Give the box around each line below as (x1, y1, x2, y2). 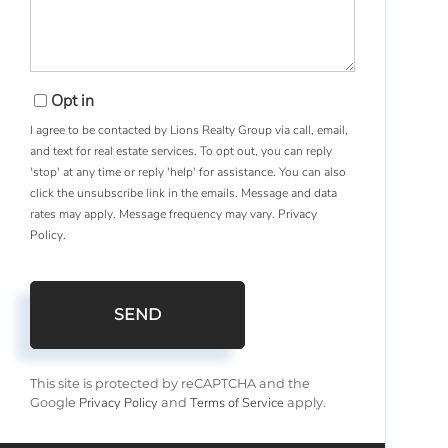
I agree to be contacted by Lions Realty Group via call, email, (30, 121, 349, 138)
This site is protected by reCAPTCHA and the (30, 375, 311, 391)
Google (30, 394, 80, 410)
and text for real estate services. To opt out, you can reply (30, 142, 333, 159)
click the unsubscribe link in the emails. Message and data (30, 184, 338, 201)
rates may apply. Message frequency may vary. (30, 205, 279, 222)
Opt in (51, 89, 95, 112)
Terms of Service (190, 393, 285, 412)
